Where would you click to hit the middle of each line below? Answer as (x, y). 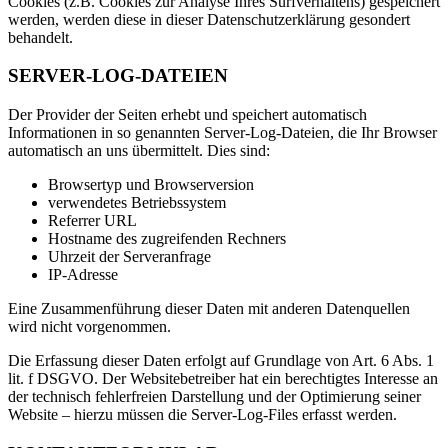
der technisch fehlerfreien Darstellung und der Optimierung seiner (214, 397)
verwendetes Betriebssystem (137, 203)
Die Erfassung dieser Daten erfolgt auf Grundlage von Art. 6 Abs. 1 (221, 361)
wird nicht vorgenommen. (89, 327)
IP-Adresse (83, 275)
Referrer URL (92, 221)
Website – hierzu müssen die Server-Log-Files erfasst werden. (202, 415)
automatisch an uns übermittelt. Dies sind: (139, 151)
